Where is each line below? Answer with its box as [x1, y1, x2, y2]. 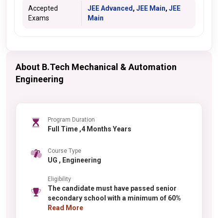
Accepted [28, 4, 58, 12]
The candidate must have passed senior [48, 184, 177, 192]
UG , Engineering [59, 156, 101, 164]
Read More [48, 204, 83, 212]
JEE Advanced [88, 4, 133, 12]
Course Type [48, 147, 81, 154]
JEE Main [136, 4, 165, 12]
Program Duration [48, 116, 95, 123]
